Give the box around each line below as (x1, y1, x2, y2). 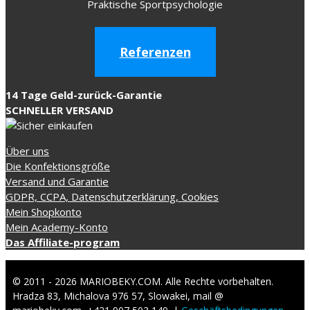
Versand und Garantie (6, 174, 109, 189)
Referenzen (119, 44, 191, 61)
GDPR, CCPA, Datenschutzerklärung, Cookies (6, 190, 219, 204)
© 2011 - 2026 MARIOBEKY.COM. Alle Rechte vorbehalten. (12, 275, 273, 289)
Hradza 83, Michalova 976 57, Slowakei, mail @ (12, 289, 224, 303)
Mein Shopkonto (6, 205, 82, 219)
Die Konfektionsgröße (6, 159, 110, 174)
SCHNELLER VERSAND (6, 103, 113, 118)
